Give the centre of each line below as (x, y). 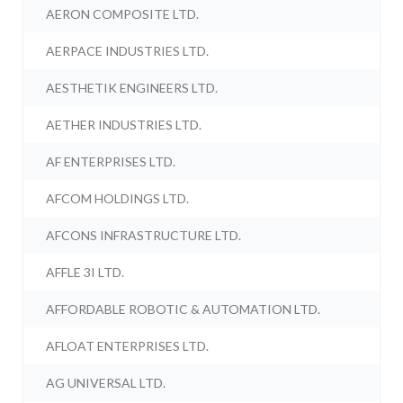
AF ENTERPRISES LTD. (111, 162)
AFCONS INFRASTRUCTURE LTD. (144, 236)
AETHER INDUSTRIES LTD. (124, 125)
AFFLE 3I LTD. (85, 273)
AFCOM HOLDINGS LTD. (118, 199)
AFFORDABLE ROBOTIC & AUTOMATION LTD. (184, 309)
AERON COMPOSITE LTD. (123, 14)
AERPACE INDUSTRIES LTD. (128, 51)
